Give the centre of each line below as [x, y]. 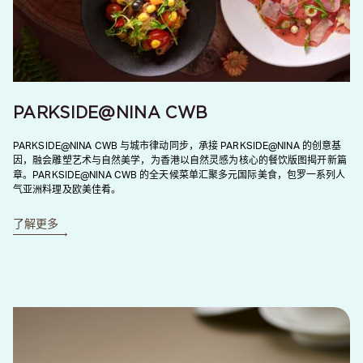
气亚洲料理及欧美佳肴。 [67, 190]
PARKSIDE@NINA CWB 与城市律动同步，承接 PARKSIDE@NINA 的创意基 [177, 146]
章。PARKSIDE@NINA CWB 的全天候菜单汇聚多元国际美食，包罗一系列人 [179, 175]
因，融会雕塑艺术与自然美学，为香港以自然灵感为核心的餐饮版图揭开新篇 [180, 160]
